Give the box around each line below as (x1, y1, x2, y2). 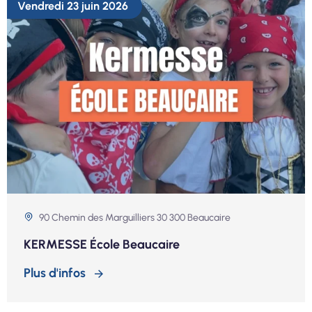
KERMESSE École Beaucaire (24, 237, 180, 253)
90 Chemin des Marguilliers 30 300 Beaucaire (39, 212, 231, 224)
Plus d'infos (24, 265, 86, 281)
